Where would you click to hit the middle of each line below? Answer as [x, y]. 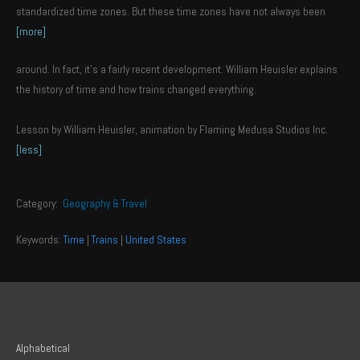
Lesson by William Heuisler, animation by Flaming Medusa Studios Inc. [172, 129]
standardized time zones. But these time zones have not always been [171, 11]
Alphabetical [43, 348]
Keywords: [40, 239]
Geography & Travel [105, 203]
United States [156, 239]
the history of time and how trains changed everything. [136, 89]
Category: [39, 203]
